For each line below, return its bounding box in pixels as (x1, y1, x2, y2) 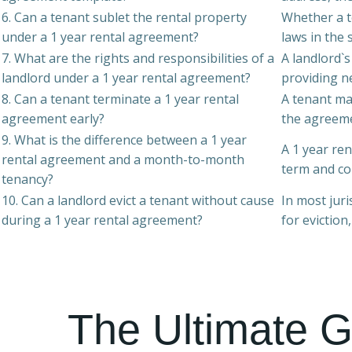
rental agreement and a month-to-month (2, 151, 244, 168)
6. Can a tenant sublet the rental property (2, 9, 247, 26)
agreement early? (2, 110, 104, 127)
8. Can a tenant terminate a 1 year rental (2, 90, 239, 108)
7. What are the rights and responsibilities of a (2, 49, 274, 67)
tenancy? (2, 170, 53, 188)
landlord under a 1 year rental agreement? (2, 69, 251, 86)
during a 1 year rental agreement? (2, 211, 203, 229)
